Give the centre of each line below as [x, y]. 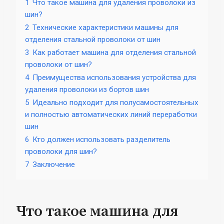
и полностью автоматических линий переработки [111, 114]
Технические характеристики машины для [105, 27]
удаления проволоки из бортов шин [87, 89]
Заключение [54, 164]
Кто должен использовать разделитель [101, 139]
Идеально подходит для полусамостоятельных [115, 102]
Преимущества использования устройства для [114, 77]
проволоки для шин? [61, 151]
